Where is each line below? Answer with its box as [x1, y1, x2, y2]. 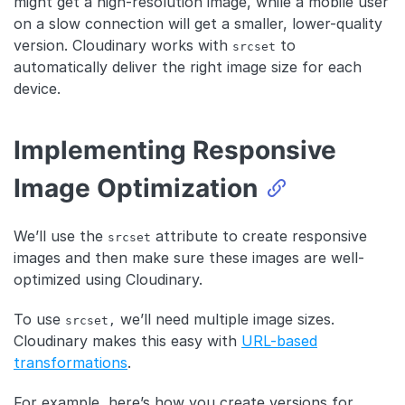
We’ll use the [14, 226, 108, 245]
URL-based [241, 331, 317, 350]
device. [14, 79, 61, 98]
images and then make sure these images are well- [14, 248, 364, 267]
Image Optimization [14, 172, 258, 203]
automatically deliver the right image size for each [14, 57, 362, 76]
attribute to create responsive [151, 226, 367, 245]
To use [14, 309, 65, 328]
